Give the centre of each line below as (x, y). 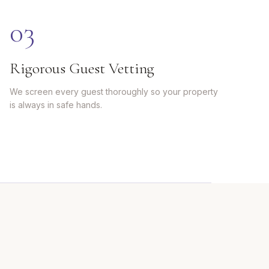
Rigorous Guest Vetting (82, 68)
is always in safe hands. (56, 105)
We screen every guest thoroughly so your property (114, 92)
